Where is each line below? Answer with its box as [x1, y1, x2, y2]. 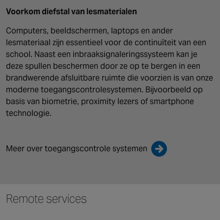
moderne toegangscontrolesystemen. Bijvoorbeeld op [6, 84, 203, 95]
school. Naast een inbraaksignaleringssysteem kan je [6, 49, 197, 59]
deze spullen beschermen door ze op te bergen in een [6, 60, 200, 71]
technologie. [6, 108, 52, 118]
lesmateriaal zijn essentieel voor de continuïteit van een [6, 37, 206, 48]
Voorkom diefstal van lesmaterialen [6, 6, 137, 17]
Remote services [6, 191, 87, 206]
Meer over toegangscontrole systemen [6, 143, 147, 154]
